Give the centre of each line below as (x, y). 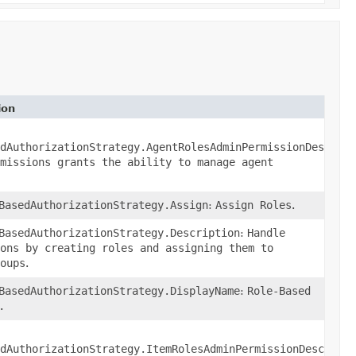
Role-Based (279, 290)
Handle (266, 232)
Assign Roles (253, 205)
